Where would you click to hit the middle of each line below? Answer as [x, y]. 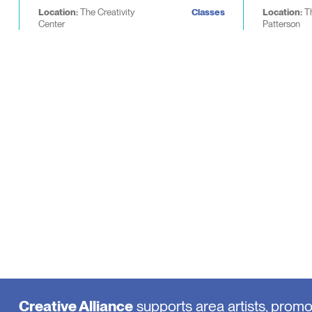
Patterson [282, 23]
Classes [208, 11]
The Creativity [107, 11]
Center [51, 23]
